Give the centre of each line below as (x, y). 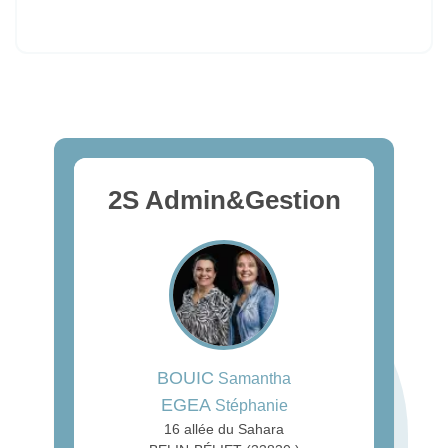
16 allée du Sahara (224, 428)
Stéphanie (249, 405)
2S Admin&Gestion (224, 199)
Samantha (252, 378)
